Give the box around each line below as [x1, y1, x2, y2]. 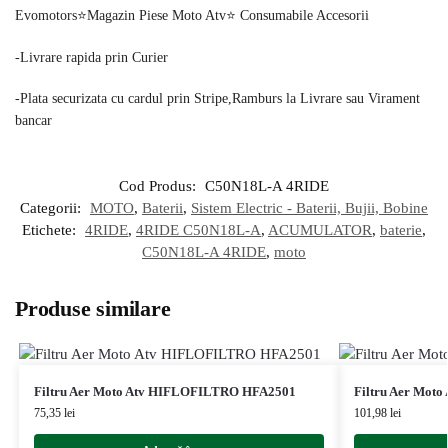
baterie [380, 222, 422, 239]
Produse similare [15, 296, 171, 322]
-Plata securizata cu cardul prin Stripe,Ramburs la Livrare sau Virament [15, 91, 420, 106]
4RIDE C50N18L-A [136, 222, 261, 239]
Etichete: [22, 222, 80, 239]
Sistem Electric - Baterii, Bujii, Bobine [191, 200, 428, 217]
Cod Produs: [119, 178, 200, 195]
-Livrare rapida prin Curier [15, 49, 168, 65]
